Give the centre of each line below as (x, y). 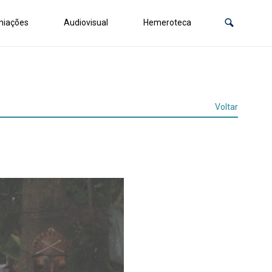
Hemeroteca (167, 23)
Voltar (226, 107)
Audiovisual (86, 23)
